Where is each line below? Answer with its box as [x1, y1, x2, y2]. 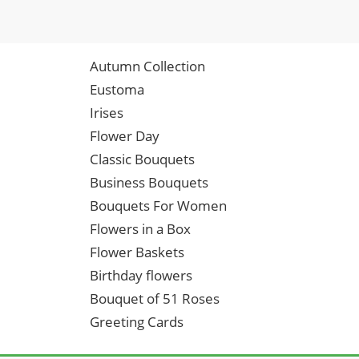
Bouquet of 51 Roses [90, 289, 220, 308]
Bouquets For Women [90, 196, 227, 215]
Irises [90, 103, 123, 122]
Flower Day [90, 127, 159, 145]
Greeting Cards [90, 313, 184, 331]
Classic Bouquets [90, 150, 195, 168]
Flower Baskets [90, 243, 184, 261]
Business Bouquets [90, 173, 208, 192]
